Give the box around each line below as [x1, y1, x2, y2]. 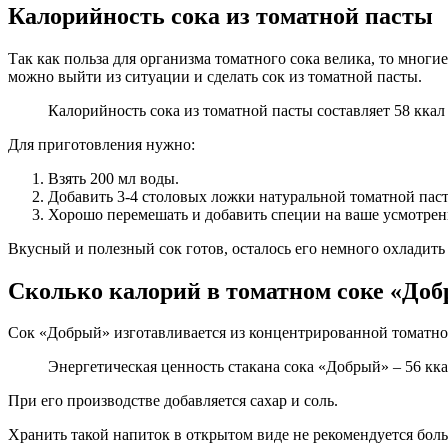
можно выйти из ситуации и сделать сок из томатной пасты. [8, 67, 422, 85]
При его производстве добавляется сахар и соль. [8, 392, 338, 410]
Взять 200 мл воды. [48, 169, 179, 187]
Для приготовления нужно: [8, 135, 195, 153]
